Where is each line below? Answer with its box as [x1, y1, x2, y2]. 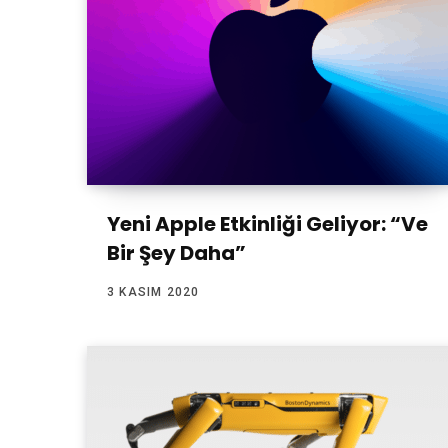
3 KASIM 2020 [107, 285, 200, 300]
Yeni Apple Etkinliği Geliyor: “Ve [107, 210, 428, 239]
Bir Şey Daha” [107, 239, 246, 268]
